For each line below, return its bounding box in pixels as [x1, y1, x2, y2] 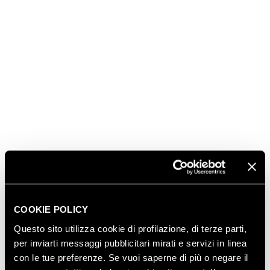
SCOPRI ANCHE [24, 216, 193, 249]
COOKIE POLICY [14, 204, 89, 215]
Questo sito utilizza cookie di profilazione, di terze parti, [14, 223, 246, 234]
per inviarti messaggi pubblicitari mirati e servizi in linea [14, 237, 246, 248]
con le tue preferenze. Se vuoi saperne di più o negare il [14, 252, 248, 263]
